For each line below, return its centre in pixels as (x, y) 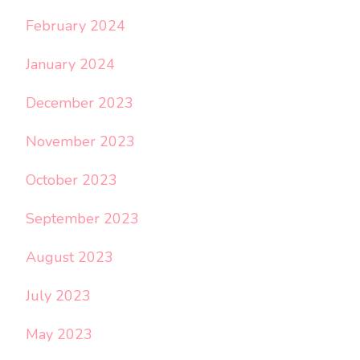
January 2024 (70, 64)
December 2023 (80, 102)
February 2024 (76, 25)
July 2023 (58, 295)
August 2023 (70, 257)
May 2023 (59, 334)
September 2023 (82, 218)
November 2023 (80, 141)
